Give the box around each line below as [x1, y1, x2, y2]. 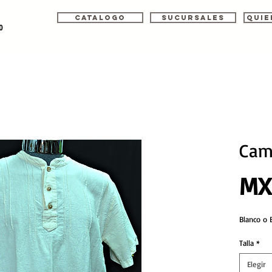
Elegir [247, 259, 265, 269]
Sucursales [161, 13, 225, 22]
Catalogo [75, 13, 126, 22]
